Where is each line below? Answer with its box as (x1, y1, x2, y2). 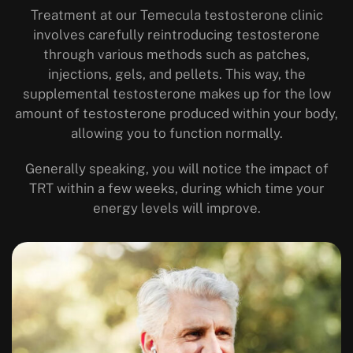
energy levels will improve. (92, 199, 261, 216)
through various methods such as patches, (43, 46, 310, 62)
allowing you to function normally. (70, 124, 283, 141)
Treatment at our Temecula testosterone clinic (30, 6, 323, 23)
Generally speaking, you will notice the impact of (24, 160, 329, 176)
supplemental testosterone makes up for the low (22, 85, 331, 102)
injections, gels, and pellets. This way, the (47, 65, 306, 82)
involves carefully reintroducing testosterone (33, 26, 320, 43)
